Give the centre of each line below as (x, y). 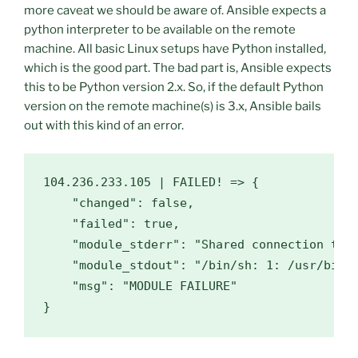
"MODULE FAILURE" (180, 286)
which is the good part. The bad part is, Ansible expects (178, 68)
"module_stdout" (126, 265)
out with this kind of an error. (104, 126)
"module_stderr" (126, 244)
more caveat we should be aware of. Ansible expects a (175, 11)
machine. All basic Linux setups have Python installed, (175, 49)
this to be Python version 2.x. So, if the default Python (174, 88)
